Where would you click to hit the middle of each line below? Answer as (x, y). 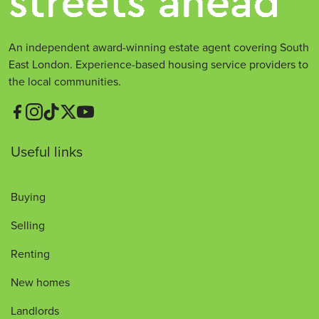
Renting (30, 254)
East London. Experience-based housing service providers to (158, 64)
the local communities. (65, 81)
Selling (28, 225)
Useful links (47, 152)
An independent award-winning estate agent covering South (159, 47)
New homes (40, 282)
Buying (28, 197)
